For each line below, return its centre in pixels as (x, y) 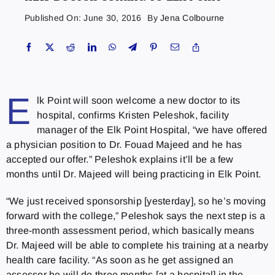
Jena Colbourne (192, 17)
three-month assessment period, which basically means (130, 230)
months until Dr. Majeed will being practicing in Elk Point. (134, 174)
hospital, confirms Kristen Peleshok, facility (133, 115)
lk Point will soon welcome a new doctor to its (139, 100)
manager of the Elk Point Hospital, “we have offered (152, 130)
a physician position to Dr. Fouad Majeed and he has (124, 144)
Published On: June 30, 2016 (83, 17)
